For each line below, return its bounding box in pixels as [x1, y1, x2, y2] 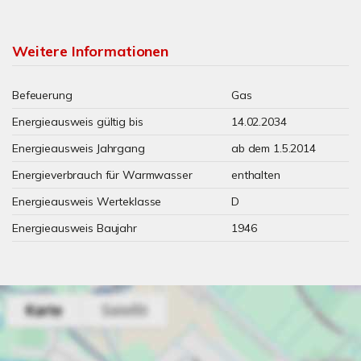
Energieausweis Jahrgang [12, 141, 145, 156]
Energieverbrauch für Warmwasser [12, 168, 193, 182]
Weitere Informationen [12, 42, 168, 60]
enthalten [231, 168, 280, 182]
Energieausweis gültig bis [12, 114, 143, 129]
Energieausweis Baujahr [12, 221, 137, 235]
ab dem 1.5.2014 [231, 141, 316, 156]
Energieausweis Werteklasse [12, 194, 162, 209]
